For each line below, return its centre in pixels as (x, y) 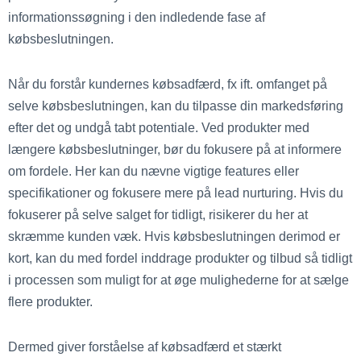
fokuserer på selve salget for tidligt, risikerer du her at (158, 215)
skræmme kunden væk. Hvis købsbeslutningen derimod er (174, 237)
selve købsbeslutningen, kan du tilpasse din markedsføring (176, 106)
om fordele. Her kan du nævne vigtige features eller (154, 171)
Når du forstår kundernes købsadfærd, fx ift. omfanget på (168, 84)
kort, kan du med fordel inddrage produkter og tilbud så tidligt (180, 258)
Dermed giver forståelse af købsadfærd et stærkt (145, 346)
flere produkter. (50, 302)
